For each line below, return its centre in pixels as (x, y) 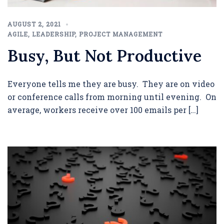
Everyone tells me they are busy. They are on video (111, 83)
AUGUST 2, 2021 (34, 24)
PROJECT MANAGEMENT (121, 34)
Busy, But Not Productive (104, 55)
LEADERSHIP (53, 34)
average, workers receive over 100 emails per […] (103, 109)
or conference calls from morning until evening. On (112, 96)
